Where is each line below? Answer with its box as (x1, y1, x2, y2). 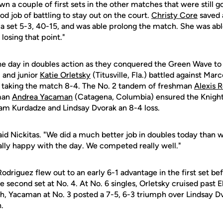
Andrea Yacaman (12, 92, 73, 102)
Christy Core (151, 10, 198, 20)
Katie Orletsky (40, 70, 91, 80)
